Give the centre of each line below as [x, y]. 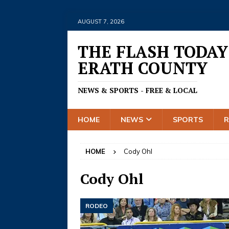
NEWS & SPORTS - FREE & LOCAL [138, 90]
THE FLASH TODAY [153, 52]
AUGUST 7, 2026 [101, 21]
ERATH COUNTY [143, 68]
